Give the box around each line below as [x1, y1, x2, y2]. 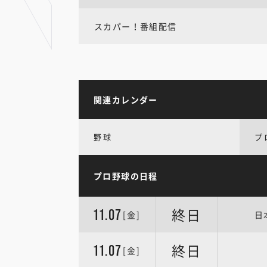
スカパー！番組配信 [94, 20, 177, 32]
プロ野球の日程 [94, 170, 158, 182]
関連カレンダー [94, 94, 158, 105]
